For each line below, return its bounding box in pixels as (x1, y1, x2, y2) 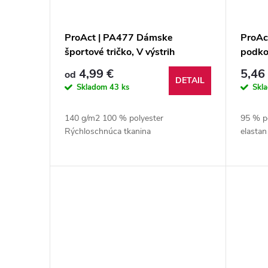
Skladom (77, 82, 109, 93)
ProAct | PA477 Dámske (65, 31, 173, 44)
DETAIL (175, 74, 205, 86)
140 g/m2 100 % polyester (65, 112, 163, 124)
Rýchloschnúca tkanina (65, 125, 151, 137)
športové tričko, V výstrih (65, 45, 175, 59)
